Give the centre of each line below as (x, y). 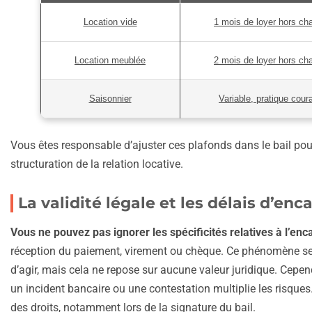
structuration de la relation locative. (97, 164)
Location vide (110, 22)
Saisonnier (110, 99)
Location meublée (110, 61)
